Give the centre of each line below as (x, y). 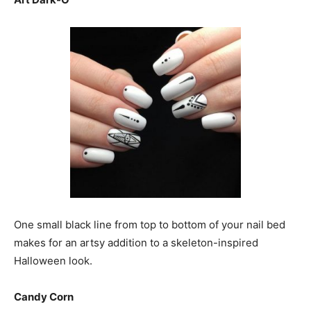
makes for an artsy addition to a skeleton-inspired (136, 243)
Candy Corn (44, 297)
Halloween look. (53, 261)
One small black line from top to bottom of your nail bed (150, 225)
